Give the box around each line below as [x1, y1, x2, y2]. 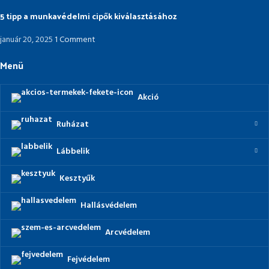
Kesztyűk [59, 172, 95, 186]
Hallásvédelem [80, 199, 137, 213]
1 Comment [55, 32, 95, 47]
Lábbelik [56, 145, 89, 159]
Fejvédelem [67, 253, 110, 267]
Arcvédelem [105, 226, 150, 240]
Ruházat [56, 118, 89, 132]
